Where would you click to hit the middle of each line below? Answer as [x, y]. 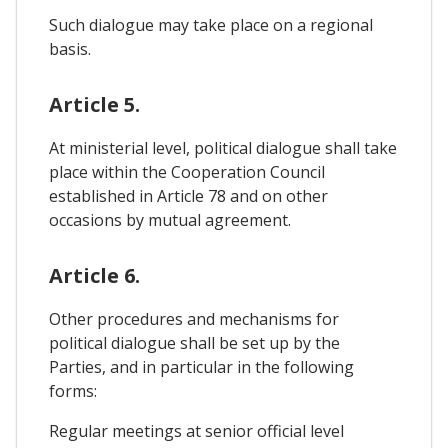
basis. [70, 49]
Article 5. [94, 105]
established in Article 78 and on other [188, 196]
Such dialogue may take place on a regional [211, 25]
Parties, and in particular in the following [201, 367]
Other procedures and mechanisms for [194, 319]
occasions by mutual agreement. [170, 220]
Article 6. [94, 276]
